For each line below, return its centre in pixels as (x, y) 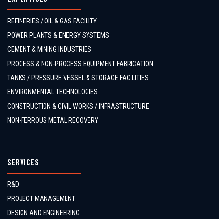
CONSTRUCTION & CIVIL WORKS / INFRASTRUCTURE (78, 106)
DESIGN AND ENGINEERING (44, 213)
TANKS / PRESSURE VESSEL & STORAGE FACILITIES (78, 78)
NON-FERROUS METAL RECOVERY (53, 120)
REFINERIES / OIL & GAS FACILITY (52, 21)
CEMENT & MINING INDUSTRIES (49, 50)
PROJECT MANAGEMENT (41, 199)
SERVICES (23, 162)
